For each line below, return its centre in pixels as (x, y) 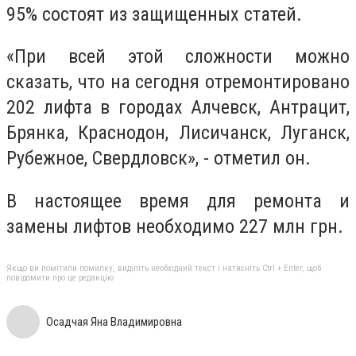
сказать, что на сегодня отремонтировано (178, 82)
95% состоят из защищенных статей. (154, 14)
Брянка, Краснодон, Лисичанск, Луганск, (178, 133)
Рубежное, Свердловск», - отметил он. (159, 159)
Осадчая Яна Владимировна (114, 322)
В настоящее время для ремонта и (178, 201)
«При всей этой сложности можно (178, 57)
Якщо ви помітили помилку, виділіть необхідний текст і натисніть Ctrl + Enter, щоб (164, 269)
